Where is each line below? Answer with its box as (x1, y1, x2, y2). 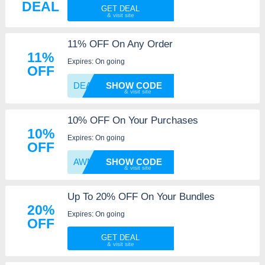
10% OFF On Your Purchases (67, 115, 198, 127)
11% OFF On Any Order (67, 38, 173, 50)
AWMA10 (73, 157, 110, 167)
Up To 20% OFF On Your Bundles (67, 191, 215, 203)
